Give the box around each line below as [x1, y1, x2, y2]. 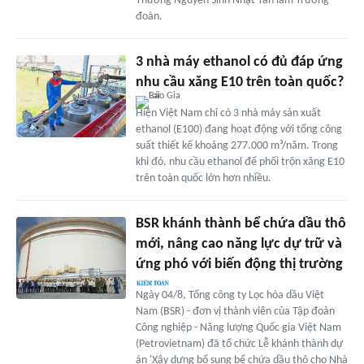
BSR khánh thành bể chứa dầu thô [135, 216, 346, 232]
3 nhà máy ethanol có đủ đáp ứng [135, 54, 343, 71]
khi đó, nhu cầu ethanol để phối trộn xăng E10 [135, 156, 344, 169]
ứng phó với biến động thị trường [135, 257, 343, 273]
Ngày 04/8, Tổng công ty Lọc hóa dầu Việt [135, 289, 324, 302]
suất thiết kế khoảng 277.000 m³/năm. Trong [135, 140, 338, 153]
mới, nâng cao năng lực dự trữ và [135, 236, 342, 253]
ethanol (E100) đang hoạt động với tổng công [135, 123, 342, 136]
